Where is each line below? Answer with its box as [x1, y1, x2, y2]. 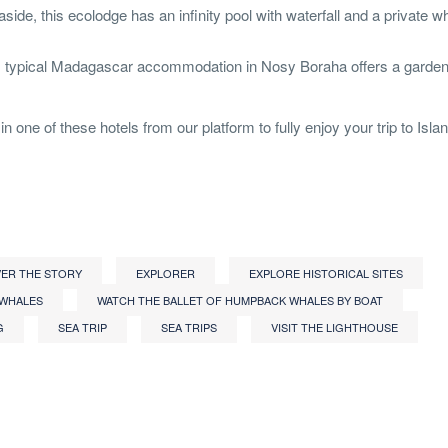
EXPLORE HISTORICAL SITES [249, 265, 403, 282]
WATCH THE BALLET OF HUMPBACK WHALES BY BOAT [97, 292, 383, 309]
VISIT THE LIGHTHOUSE [271, 319, 398, 336]
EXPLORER [136, 265, 195, 282]
